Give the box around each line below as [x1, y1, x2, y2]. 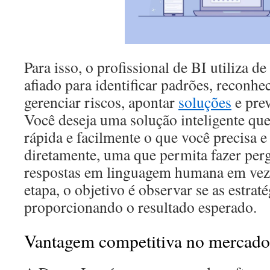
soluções [178, 92, 231, 113]
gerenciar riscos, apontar [24, 92, 178, 113]
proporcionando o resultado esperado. [24, 196, 257, 218]
